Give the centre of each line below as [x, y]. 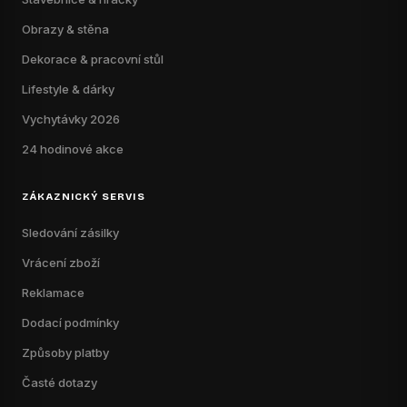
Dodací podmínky [70, 323]
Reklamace [53, 293]
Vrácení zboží [61, 263]
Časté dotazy [60, 383]
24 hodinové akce [73, 149]
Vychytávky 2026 [71, 119]
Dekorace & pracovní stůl [93, 60]
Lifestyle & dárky [68, 89]
